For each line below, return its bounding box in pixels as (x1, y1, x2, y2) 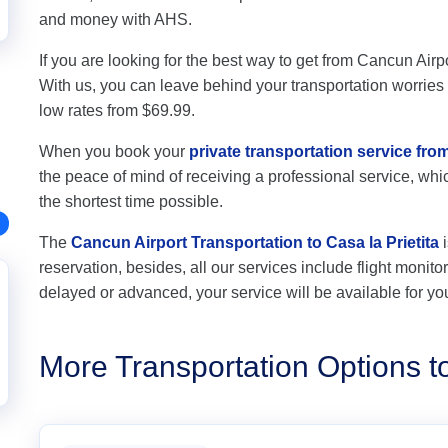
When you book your (39, 143, 189, 160)
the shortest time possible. (39, 193, 223, 210)
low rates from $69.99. (39, 102, 195, 119)
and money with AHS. (39, 11, 192, 28)
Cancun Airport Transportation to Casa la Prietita (71, 234, 439, 251)
